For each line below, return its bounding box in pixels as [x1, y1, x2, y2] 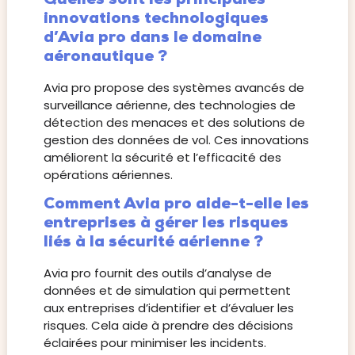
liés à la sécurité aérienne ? [43, 235, 263, 251]
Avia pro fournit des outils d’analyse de [43, 265, 272, 282]
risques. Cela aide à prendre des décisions [43, 317, 293, 334]
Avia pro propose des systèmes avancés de [43, 78, 304, 96]
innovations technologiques [43, 10, 269, 27]
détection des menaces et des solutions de [43, 113, 305, 131]
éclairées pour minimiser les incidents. [43, 334, 266, 352]
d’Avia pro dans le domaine [43, 29, 261, 46]
